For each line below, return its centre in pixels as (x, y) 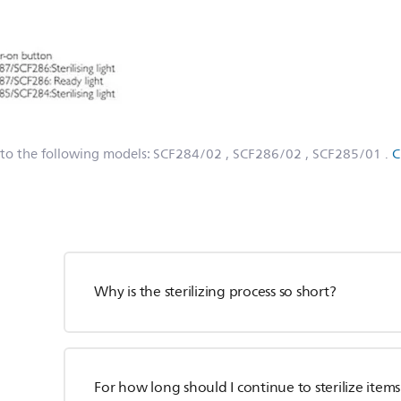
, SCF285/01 (343, 154)
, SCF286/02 (264, 154)
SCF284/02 (188, 154)
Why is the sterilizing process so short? (215, 292)
